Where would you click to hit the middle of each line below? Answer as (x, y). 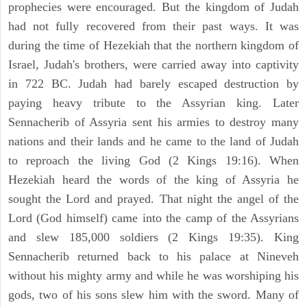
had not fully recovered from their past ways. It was (153, 26)
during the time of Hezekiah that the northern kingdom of (153, 46)
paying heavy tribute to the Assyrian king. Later (153, 103)
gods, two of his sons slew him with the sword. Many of (153, 295)
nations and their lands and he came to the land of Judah (153, 142)
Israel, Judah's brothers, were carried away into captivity (153, 65)
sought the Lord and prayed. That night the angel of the (153, 199)
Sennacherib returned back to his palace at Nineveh (153, 257)
